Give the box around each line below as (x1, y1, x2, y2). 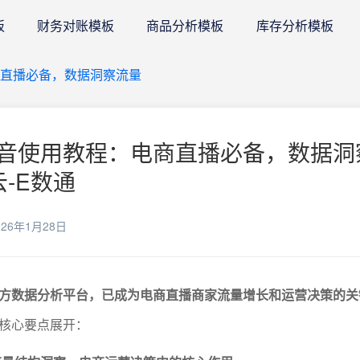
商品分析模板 (146, 16, 224, 35)
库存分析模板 (256, 16, 333, 35)
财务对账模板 (36, 16, 114, 35)
